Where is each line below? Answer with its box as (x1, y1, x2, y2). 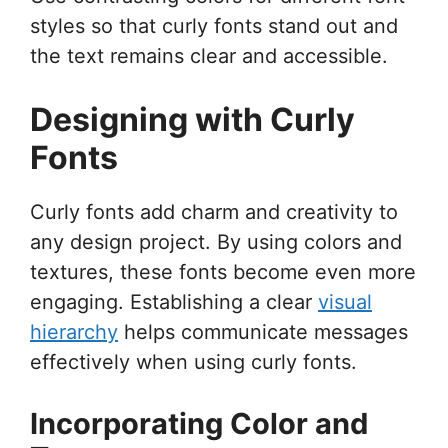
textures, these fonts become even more (30, 259, 416, 284)
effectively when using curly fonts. (30, 349, 357, 374)
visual (318, 289, 372, 314)
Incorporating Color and (30, 405, 368, 441)
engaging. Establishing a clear (30, 289, 318, 314)
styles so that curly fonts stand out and (30, 13, 398, 38)
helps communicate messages (118, 319, 408, 344)
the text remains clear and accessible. (30, 43, 388, 68)
